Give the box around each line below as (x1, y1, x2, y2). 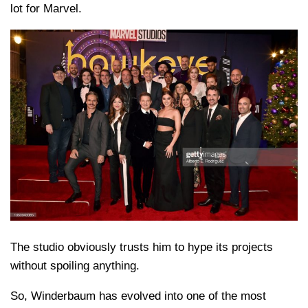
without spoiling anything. (10, 258, 140, 272)
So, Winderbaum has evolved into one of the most (10, 289, 266, 302)
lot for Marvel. (10, 2, 82, 16)
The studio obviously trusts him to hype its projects (10, 240, 273, 254)
